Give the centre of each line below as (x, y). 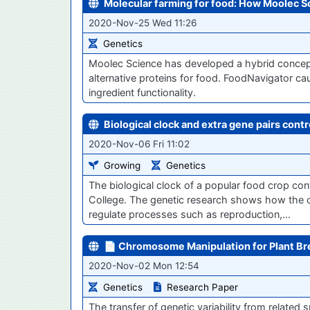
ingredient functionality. (142, 93)
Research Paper (202, 288)
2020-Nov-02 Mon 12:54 (144, 266)
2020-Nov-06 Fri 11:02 (139, 144)
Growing (122, 166)
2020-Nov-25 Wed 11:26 (143, 22)
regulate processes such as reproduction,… (190, 215)
